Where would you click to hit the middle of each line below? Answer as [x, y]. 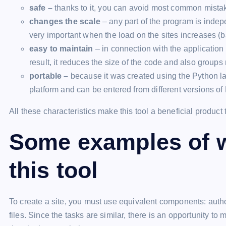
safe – [42, 8]
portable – [50, 76]
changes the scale [65, 21]
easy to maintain [61, 49]
